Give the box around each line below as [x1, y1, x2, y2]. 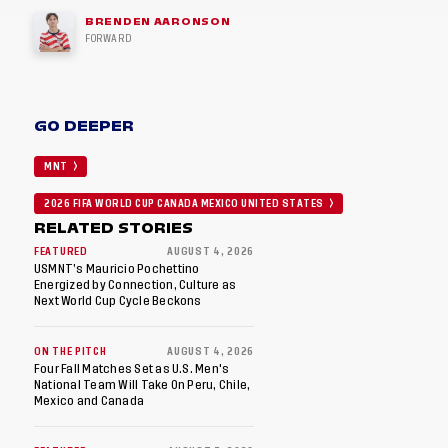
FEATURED [34, 247, 88, 257]
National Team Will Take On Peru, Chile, [34, 379, 251, 391]
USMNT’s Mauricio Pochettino [34, 263, 200, 275]
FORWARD [85, 34, 132, 44]
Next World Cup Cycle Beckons [34, 295, 202, 307]
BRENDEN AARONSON [85, 14, 231, 29]
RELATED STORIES [34, 217, 194, 239]
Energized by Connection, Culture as [34, 279, 237, 291]
